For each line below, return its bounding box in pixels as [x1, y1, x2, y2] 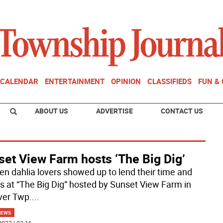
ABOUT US [35, 106, 68, 115]
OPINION [111, 76, 141, 86]
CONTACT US [161, 106, 203, 115]
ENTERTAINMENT [45, 76, 105, 86]
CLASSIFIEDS [147, 76, 192, 86]
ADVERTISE [96, 106, 133, 115]
